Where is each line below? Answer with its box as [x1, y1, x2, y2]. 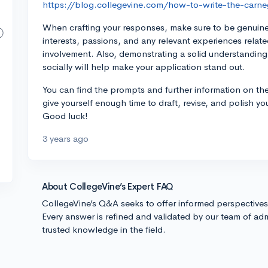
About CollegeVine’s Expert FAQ [42, 181, 173, 192]
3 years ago [42, 133, 89, 144]
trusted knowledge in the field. [42, 224, 166, 235]
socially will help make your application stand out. [42, 61, 245, 72]
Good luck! [42, 110, 88, 121]
